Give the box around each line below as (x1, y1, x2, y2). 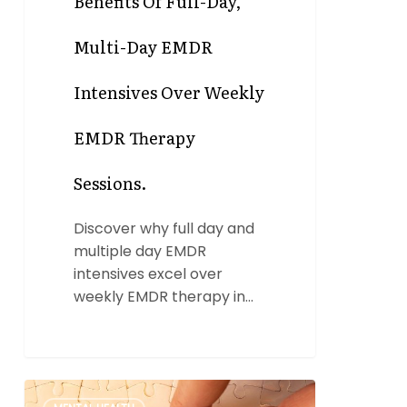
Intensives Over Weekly (74, 79, 265, 104)
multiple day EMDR (74, 240, 207, 262)
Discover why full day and (74, 217, 255, 239)
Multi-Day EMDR (74, 34, 213, 59)
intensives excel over (74, 263, 223, 284)
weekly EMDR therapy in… (74, 285, 254, 307)
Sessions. (74, 170, 147, 195)
